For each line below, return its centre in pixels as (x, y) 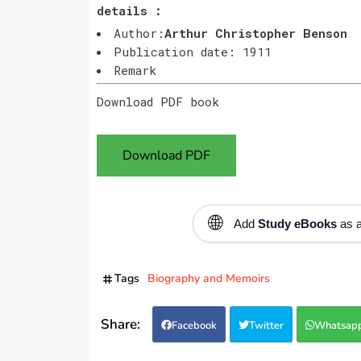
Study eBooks (297, 223)
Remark (135, 70)
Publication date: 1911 (192, 51)
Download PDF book (158, 101)
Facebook (194, 325)
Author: (139, 33)
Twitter (266, 325)
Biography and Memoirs (208, 278)
